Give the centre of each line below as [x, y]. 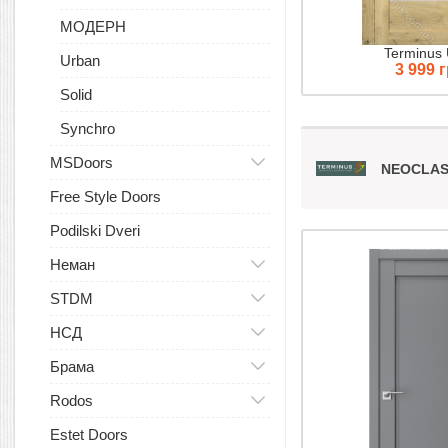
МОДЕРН [93, 26]
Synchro [87, 128]
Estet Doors [89, 434]
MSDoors [81, 162]
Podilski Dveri [95, 230]
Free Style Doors [105, 196]
